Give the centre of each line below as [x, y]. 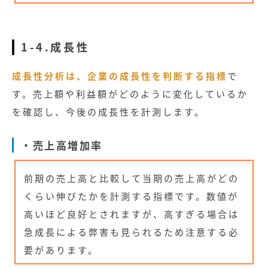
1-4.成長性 [55, 46]
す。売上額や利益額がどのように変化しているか [130, 94]
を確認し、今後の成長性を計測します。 [109, 112]
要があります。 [62, 250]
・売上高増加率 [62, 145]
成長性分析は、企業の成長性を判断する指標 [120, 76]
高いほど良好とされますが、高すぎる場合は [132, 214]
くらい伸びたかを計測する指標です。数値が [132, 196]
